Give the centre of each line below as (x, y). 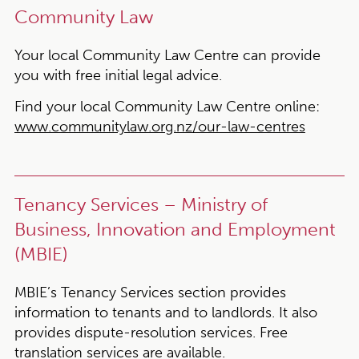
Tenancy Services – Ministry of (141, 205)
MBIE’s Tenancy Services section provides (150, 292)
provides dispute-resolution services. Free (151, 333)
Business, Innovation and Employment (175, 230)
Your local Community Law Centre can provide (167, 55)
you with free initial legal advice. (118, 75)
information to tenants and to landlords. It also (165, 313)
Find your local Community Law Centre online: (167, 107)
